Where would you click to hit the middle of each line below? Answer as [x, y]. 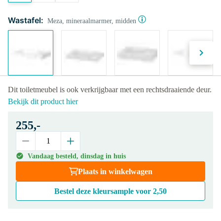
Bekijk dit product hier [43, 101]
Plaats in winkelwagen [115, 171]
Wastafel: [26, 20]
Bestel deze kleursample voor [104, 191]
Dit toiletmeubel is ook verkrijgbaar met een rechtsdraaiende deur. [110, 90]
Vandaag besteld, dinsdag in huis [77, 156]
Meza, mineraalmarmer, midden [92, 21]
